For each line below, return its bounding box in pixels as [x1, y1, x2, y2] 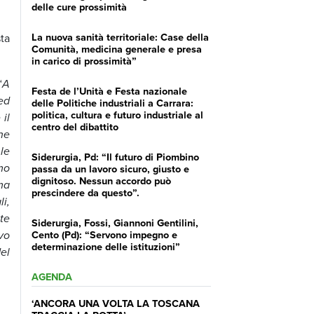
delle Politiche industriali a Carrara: [31, 95, 193, 110]
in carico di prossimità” [31, 53, 137, 68]
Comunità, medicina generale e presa [31, 41, 202, 56]
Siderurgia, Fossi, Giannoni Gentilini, [31, 214, 198, 230]
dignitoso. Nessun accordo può [31, 172, 171, 188]
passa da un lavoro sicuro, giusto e [31, 161, 189, 176]
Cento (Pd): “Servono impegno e [31, 226, 177, 242]
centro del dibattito [31, 118, 118, 134]
